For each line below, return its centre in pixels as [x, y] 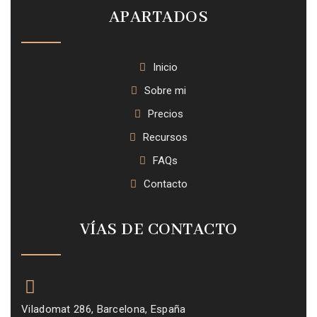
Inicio [165, 68]
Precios [165, 114]
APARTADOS [158, 18]
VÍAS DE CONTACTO [158, 230]
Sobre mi [165, 91]
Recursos [165, 138]
